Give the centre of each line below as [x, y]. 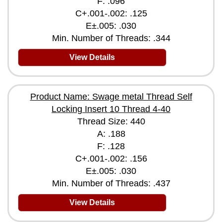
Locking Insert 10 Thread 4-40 [111, 109]
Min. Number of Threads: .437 [111, 183]
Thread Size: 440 [111, 121]
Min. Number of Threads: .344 [111, 38]
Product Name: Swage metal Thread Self [111, 97]
